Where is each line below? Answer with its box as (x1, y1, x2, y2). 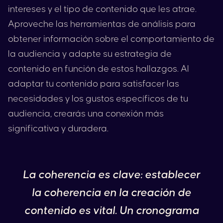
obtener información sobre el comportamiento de (8, 34, 215, 44)
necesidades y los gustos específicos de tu (8, 94, 188, 104)
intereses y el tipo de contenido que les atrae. (8, 4, 197, 14)
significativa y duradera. (8, 124, 109, 133)
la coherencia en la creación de (32, 187, 191, 199)
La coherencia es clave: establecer (23, 169, 200, 181)
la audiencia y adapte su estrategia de (8, 49, 172, 59)
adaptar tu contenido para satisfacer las (8, 79, 179, 89)
